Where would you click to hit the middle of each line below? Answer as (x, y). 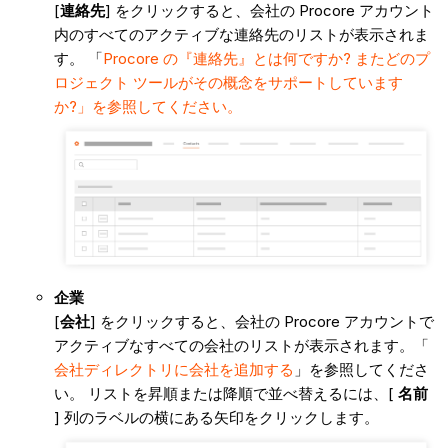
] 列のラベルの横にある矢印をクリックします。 (216, 418)
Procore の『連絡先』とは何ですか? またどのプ (266, 58)
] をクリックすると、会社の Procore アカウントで (261, 322)
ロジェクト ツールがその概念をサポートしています (228, 82)
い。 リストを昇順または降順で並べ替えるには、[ (225, 394)
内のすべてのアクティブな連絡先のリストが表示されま (241, 34)
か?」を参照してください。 (147, 106)
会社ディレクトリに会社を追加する (173, 370)
